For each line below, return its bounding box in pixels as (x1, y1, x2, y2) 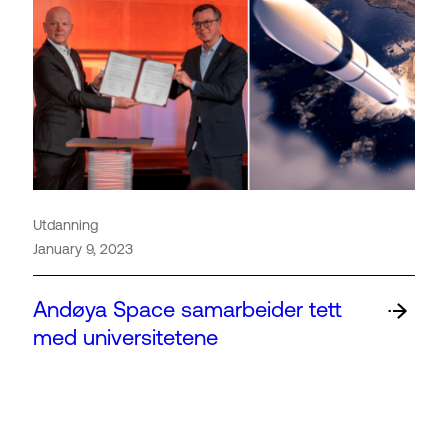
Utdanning (33, 216, 98, 233)
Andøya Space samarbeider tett (33, 297, 342, 323)
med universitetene (33, 325, 218, 351)
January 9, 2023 (33, 240, 133, 257)
